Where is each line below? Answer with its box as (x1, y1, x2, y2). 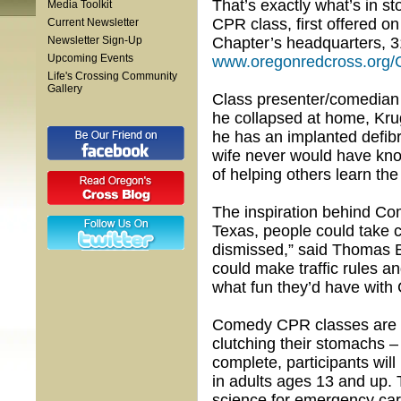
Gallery (47, 82, 82, 95)
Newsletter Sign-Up (47, 34, 142, 47)
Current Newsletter (47, 16, 139, 29)
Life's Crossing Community (47, 70, 177, 82)
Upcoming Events (47, 52, 133, 64)
